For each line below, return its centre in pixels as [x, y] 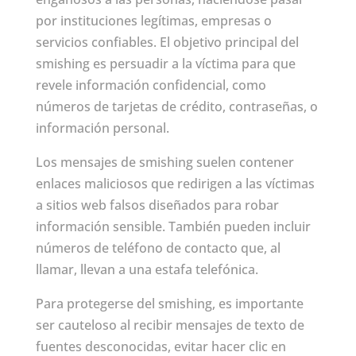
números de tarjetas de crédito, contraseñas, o [176, 107]
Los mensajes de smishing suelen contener [164, 163]
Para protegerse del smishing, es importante [169, 304]
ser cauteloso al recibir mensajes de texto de [170, 325]
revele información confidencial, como [151, 85]
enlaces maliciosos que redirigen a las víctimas [175, 184]
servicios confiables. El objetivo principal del [167, 43]
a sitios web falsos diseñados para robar [157, 205]
